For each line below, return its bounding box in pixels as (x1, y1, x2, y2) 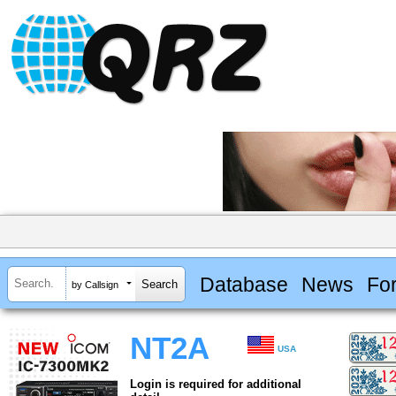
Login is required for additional (130, 377, 301, 392)
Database (199, 272, 288, 296)
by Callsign (72, 278, 118, 290)
